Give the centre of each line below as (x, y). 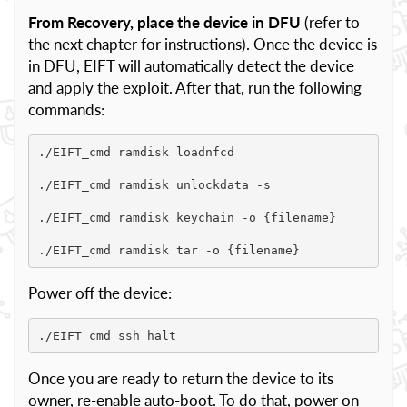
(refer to (330, 22)
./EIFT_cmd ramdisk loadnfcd (136, 152)
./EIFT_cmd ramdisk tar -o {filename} (169, 250)
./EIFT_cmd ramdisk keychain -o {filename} (187, 217)
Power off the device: (100, 293)
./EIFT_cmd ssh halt (107, 335)
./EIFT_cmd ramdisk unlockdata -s (154, 184)
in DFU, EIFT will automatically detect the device (191, 66)
